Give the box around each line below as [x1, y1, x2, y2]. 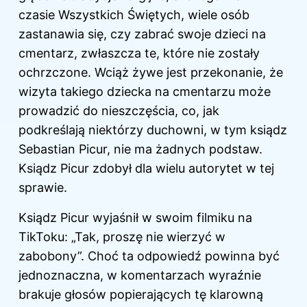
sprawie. [19, 180, 67, 195]
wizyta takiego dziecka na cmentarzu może [19, 84, 271, 99]
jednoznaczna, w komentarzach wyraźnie [19, 268, 261, 283]
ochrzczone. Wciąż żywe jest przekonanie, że [19, 65, 283, 80]
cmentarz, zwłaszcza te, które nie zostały [19, 46, 260, 61]
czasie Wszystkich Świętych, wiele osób [19, 8, 249, 23]
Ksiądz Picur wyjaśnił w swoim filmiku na [19, 210, 252, 225]
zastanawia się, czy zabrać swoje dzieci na [19, 27, 266, 42]
